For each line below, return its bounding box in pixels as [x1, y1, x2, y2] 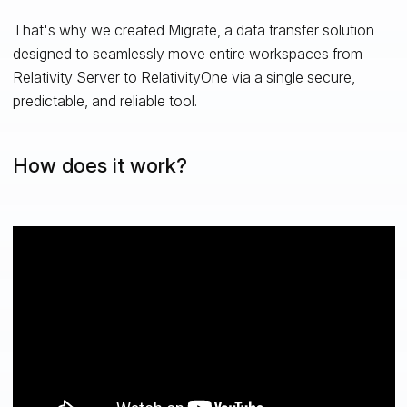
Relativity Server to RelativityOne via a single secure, [12, 67, 355, 86]
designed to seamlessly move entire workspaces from [12, 44, 362, 63]
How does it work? [12, 153, 187, 177]
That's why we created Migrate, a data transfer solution [12, 20, 374, 39]
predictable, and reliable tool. [12, 91, 197, 110]
